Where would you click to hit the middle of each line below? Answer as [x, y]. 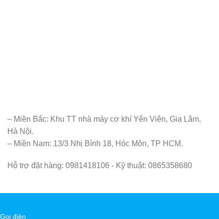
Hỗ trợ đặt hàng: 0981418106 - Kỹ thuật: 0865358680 [100, 165]
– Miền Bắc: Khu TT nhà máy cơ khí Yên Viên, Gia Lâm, [104, 119]
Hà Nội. [21, 131]
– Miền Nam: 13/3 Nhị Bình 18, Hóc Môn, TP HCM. [95, 143]
